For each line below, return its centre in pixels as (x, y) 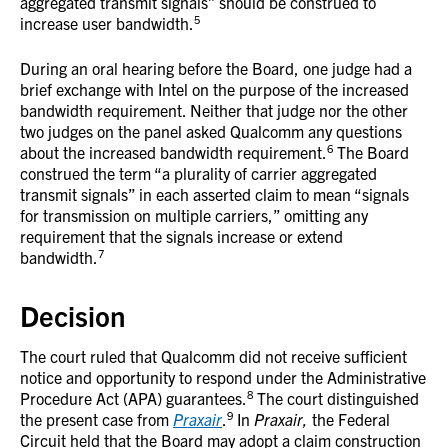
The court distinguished (336, 398)
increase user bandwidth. (107, 23)
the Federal (349, 419)
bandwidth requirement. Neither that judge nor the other (214, 110)
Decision (72, 315)
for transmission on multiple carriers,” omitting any (194, 215)
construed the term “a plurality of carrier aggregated (198, 173)
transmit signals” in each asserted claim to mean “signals (214, 194)
